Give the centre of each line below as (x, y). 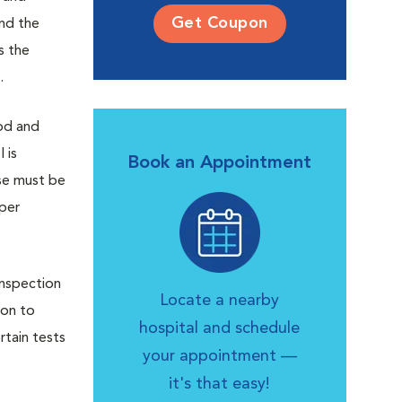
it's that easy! (220, 384)
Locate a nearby (220, 301)
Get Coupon (219, 23)
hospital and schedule (220, 328)
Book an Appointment (220, 163)
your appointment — (219, 356)
